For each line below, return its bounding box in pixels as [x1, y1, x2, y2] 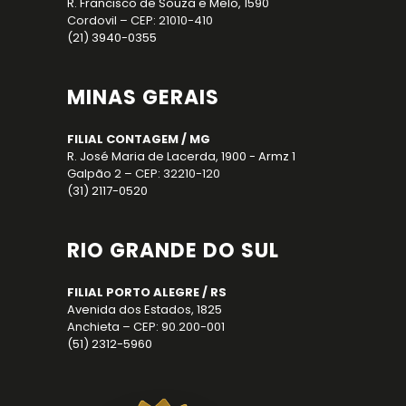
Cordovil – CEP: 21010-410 [67, 11, 213, 29]
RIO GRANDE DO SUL [67, 236, 279, 265]
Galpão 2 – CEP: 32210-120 [67, 164, 220, 182]
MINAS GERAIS [67, 82, 219, 111]
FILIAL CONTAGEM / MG [67, 130, 210, 148]
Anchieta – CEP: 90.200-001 [67, 317, 225, 335]
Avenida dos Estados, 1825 [67, 300, 222, 318]
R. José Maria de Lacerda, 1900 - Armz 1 [67, 147, 295, 165]
